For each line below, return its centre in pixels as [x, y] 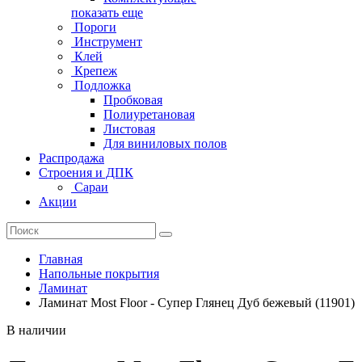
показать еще [107, 12]
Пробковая [133, 99]
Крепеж [94, 70]
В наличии [36, 330]
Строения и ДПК [86, 172]
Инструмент [107, 41]
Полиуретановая [149, 114]
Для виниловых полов [165, 143]
